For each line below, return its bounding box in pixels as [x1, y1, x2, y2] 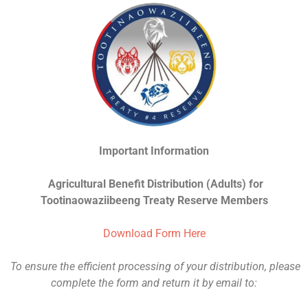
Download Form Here [102, 227, 206, 241]
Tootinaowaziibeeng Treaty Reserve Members [40, 194, 268, 208]
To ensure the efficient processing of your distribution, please [10, 260, 300, 274]
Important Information [99, 144, 209, 158]
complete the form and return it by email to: [51, 276, 257, 290]
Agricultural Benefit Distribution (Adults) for [47, 177, 263, 191]
